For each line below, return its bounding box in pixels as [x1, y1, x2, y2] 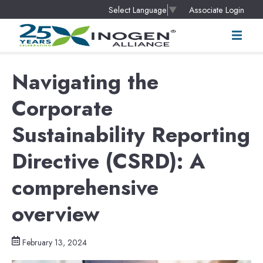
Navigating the [12, 66, 159, 98]
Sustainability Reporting [12, 119, 250, 151]
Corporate [12, 93, 113, 124]
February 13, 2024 [22, 237, 87, 249]
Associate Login [189, 4, 244, 16]
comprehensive [12, 172, 159, 204]
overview [12, 198, 99, 230]
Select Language [109, 4, 167, 16]
